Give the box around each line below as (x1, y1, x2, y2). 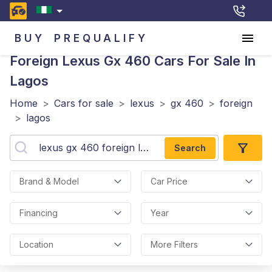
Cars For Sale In (151, 53, 256, 69)
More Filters (151, 239, 198, 250)
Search (174, 142, 206, 153)
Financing (19, 208, 58, 218)
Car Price (151, 176, 188, 186)
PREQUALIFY (54, 32, 148, 44)
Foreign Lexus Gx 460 (10, 53, 151, 69)
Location (19, 239, 53, 250)
